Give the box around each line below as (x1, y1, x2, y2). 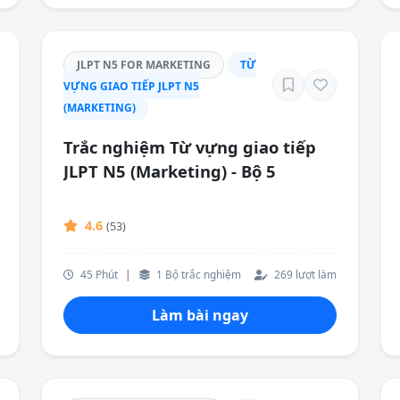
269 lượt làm (271, 267, 337, 282)
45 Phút (78, 267, 118, 282)
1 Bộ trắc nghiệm (154, 267, 241, 282)
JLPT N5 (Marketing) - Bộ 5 (63, 159, 276, 182)
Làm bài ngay (152, 305, 248, 326)
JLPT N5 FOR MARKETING (77, 56, 211, 72)
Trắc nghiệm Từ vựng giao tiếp (63, 135, 316, 158)
